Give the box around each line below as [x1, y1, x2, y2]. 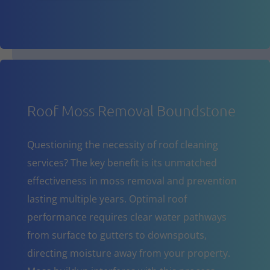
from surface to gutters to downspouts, [27, 228, 207, 242]
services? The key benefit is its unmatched [27, 155, 217, 169]
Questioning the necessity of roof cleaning [27, 137, 218, 151]
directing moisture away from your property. [27, 246, 230, 260]
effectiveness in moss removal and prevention [27, 174, 237, 187]
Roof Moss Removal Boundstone [27, 101, 236, 119]
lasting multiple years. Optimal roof [27, 192, 187, 206]
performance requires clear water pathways [27, 210, 227, 224]
